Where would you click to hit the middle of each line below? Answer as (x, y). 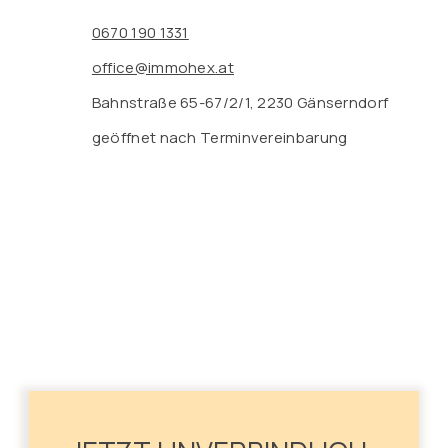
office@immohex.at (162, 67)
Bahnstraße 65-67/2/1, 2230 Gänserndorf (240, 102)
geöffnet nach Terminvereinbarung (219, 137)
